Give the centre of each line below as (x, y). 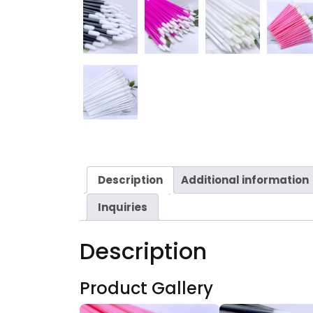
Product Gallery (146, 288)
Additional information (245, 180)
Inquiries (123, 207)
